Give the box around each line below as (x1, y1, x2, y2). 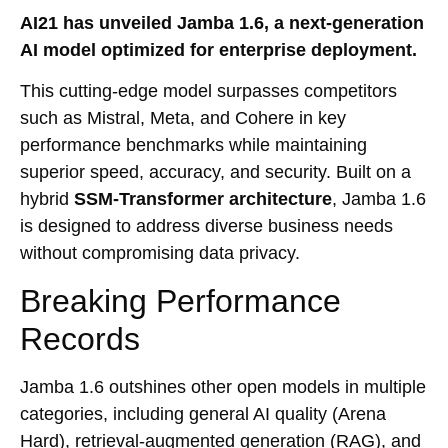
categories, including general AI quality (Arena (20, 403, 386, 424)
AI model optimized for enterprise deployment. (20, 40, 417, 60)
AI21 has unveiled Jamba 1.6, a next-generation (20, 13, 424, 33)
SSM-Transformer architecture (74, 189, 332, 210)
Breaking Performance (20, 282, 341, 319)
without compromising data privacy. (20, 243, 300, 264)
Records (20, 320, 140, 357)
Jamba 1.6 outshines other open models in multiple (20, 376, 426, 397)
